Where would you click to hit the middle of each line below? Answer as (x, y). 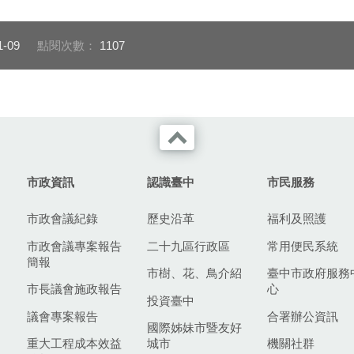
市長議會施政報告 (74, 289)
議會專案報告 (62, 316)
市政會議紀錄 (62, 219)
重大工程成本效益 (74, 344)
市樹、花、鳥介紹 (194, 273)
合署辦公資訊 (303, 316)
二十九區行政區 (188, 246)
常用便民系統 (303, 246)
